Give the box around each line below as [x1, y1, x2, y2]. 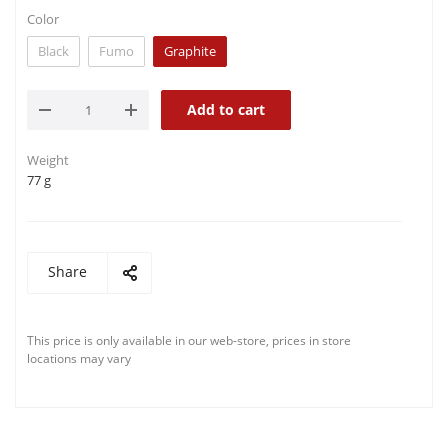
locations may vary [27, 350, 131, 367]
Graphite [164, 42, 216, 60]
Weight [27, 151, 69, 169]
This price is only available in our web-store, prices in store [27, 332, 351, 349]
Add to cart [187, 100, 265, 119]
